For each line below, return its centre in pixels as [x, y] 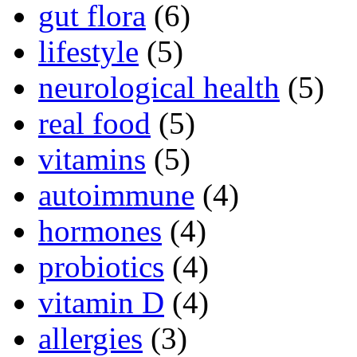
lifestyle [88, 51]
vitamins [92, 159]
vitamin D [101, 302]
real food [94, 123]
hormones [100, 230]
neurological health [159, 87]
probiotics [101, 266]
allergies [90, 338]
